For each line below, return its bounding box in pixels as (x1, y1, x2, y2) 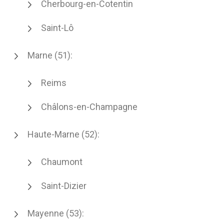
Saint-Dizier (41, 180, 86, 191)
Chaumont (41, 156, 82, 167)
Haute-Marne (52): (27, 129, 99, 139)
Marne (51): (27, 50, 72, 60)
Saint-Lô (41, 22, 73, 33)
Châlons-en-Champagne (41, 101, 137, 112)
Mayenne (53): (27, 208, 84, 218)
